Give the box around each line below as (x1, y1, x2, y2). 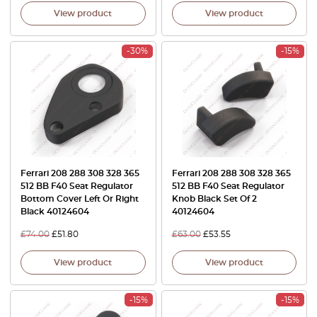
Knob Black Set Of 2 (171, 194, 257, 203)
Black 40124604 (21, 207, 89, 216)
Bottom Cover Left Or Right (21, 194, 139, 203)
